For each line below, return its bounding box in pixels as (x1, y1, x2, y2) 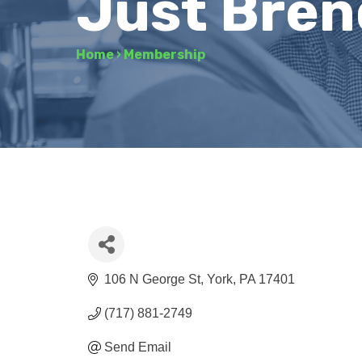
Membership (124, 47, 206, 62)
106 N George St (104, 271, 201, 286)
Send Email (104, 339, 172, 354)
